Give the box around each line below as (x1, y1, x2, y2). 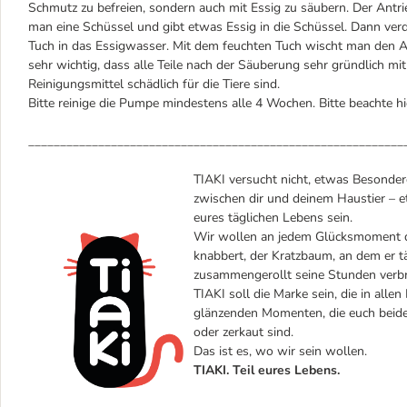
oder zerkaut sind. (194, 323, 293, 341)
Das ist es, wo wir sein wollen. (194, 342, 367, 360)
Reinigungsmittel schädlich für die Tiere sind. (28, 75, 280, 93)
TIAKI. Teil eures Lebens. (194, 362, 340, 379)
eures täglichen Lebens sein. (194, 209, 352, 226)
